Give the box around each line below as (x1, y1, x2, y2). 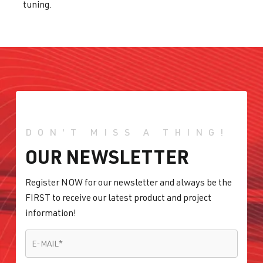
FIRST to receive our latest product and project (25, 191, 211, 204)
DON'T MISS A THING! (25, 126, 229, 139)
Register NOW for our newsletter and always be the (25, 176, 232, 188)
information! (25, 207, 76, 219)
